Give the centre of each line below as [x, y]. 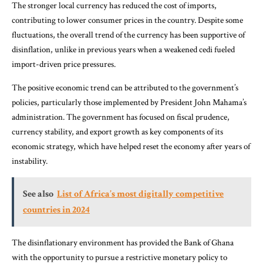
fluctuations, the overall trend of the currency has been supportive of [128, 35]
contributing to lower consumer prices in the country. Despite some [127, 20]
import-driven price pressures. [64, 64]
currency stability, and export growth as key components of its [117, 132]
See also [38, 194]
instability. [30, 161]
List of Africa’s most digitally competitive [140, 194]
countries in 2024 [56, 210]
